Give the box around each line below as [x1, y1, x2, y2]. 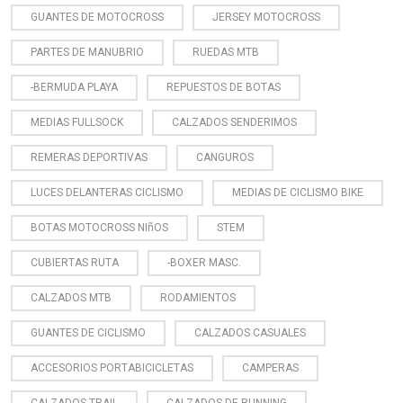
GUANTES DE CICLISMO [31, 326, 146, 339]
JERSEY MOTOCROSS [212, 10, 320, 23]
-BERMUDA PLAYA [31, 80, 118, 94]
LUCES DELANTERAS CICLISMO [31, 185, 184, 199]
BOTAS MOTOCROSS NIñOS [31, 220, 168, 234]
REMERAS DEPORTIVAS [31, 150, 148, 164]
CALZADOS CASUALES [194, 326, 306, 339]
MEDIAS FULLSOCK [31, 115, 123, 129]
